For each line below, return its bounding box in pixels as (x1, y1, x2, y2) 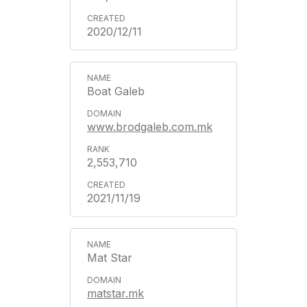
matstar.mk (87, 286, 144, 300)
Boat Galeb (87, 84, 145, 98)
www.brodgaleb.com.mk (87, 119, 212, 134)
